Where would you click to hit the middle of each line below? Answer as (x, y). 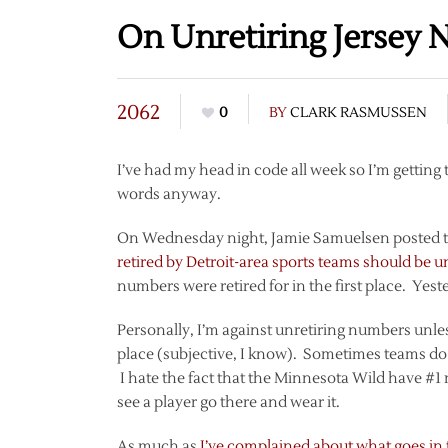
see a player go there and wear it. (228, 402)
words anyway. (169, 194)
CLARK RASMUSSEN (358, 112)
